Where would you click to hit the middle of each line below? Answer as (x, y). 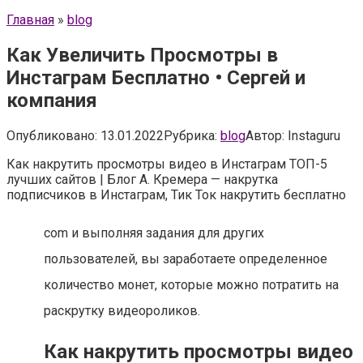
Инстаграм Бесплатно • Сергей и (156, 77)
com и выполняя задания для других (154, 233)
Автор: (265, 135)
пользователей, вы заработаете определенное (186, 258)
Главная (30, 20)
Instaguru (314, 135)
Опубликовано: (52, 135)
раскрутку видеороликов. (122, 310)
